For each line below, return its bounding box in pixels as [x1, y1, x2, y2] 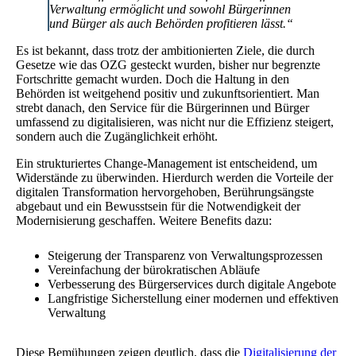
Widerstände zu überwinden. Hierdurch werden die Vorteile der [16, 170, 333, 184]
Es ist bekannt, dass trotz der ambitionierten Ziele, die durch [16, 43, 315, 57]
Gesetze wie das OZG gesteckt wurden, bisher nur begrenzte [16, 57, 320, 72]
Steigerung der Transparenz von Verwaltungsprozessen [48, 248, 323, 262]
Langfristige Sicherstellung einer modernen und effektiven [48, 291, 339, 305]
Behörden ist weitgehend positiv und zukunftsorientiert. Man [16, 86, 319, 100]
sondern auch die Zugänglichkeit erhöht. [16, 129, 218, 143]
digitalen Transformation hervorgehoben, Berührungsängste [16, 184, 314, 199]
